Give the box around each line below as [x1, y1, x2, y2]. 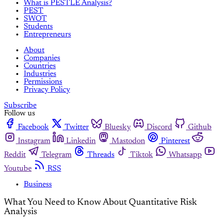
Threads [87, 151, 114, 159]
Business [24, 181, 52, 189]
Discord [147, 123, 172, 132]
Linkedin [66, 137, 96, 146]
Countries [24, 62, 56, 71]
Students [24, 23, 53, 31]
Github [188, 123, 212, 132]
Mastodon [111, 137, 145, 146]
